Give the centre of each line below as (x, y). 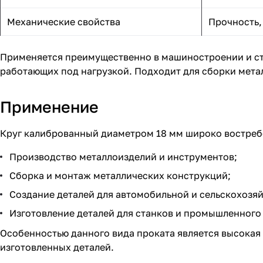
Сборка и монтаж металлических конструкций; (120, 176)
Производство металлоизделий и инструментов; (123, 157)
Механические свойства (64, 22)
